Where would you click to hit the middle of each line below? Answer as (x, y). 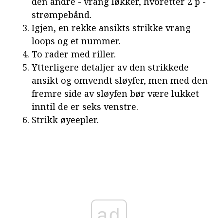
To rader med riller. (74, 54)
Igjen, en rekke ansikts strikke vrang (111, 27)
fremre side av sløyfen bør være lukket (115, 93)
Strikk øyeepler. (65, 119)
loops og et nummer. (76, 41)
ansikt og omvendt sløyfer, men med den (120, 80)
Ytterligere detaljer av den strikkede (110, 67)
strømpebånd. (62, 14)
